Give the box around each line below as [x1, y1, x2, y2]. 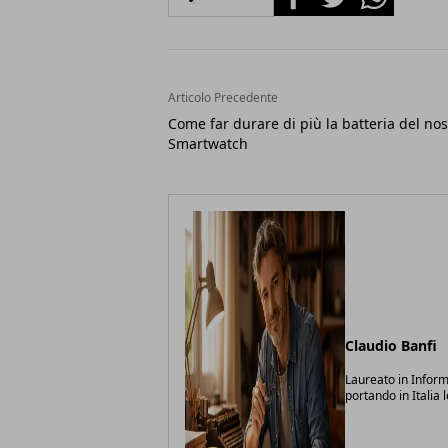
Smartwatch [168, 134, 248, 154]
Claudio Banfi [345, 335, 437, 355]
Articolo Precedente [168, 89, 278, 107]
